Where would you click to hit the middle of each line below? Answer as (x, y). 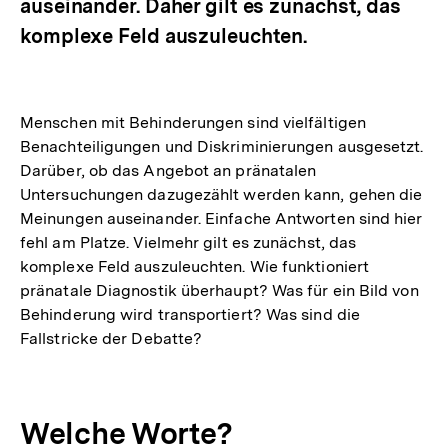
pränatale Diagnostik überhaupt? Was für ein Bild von (219, 290)
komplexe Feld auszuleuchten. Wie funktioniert (195, 266)
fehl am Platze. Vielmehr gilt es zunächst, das (188, 242)
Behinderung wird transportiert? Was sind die (190, 314)
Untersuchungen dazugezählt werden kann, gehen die (221, 194)
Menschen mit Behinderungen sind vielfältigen (193, 122)
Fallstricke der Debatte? (111, 338)
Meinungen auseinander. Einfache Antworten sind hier (221, 218)
